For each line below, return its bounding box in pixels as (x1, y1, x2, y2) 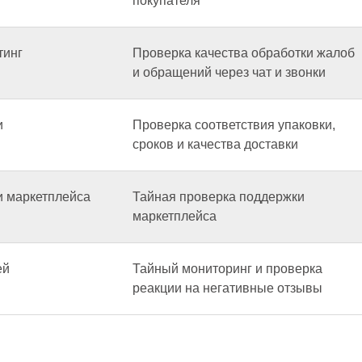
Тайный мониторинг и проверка (133, 262, 322, 276)
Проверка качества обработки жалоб (133, 46, 355, 60)
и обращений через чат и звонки (133, 65, 326, 79)
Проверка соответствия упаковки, (133, 118, 335, 132)
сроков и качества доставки (133, 137, 298, 151)
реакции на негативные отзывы (133, 281, 322, 295)
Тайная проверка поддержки (133, 190, 305, 204)
